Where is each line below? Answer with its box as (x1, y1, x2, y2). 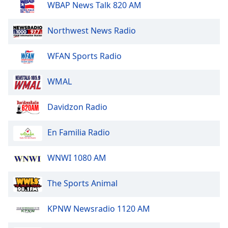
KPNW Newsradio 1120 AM (47, 203, 150, 215)
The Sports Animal (47, 178, 118, 189)
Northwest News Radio (47, 25, 136, 37)
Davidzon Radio (47, 101, 107, 113)
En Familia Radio (47, 127, 110, 138)
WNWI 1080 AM (47, 152, 106, 164)
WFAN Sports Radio (47, 50, 122, 62)
